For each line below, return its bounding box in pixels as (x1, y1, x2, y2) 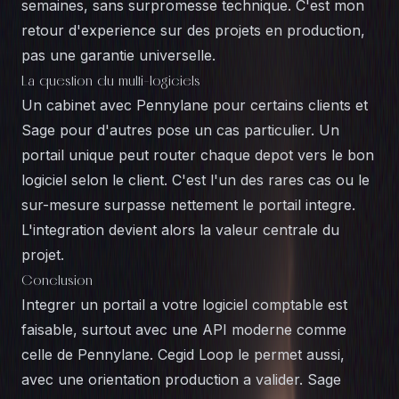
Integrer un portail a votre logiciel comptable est (21, 296, 347, 313)
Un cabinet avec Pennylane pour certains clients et (21, 96, 368, 114)
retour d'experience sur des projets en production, (21, 21, 365, 39)
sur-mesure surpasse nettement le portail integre (21, 196, 352, 214)
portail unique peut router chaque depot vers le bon (21, 146, 374, 164)
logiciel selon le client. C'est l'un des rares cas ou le (21, 171, 370, 189)
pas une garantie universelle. (21, 46, 216, 64)
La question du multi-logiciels (21, 71, 200, 89)
